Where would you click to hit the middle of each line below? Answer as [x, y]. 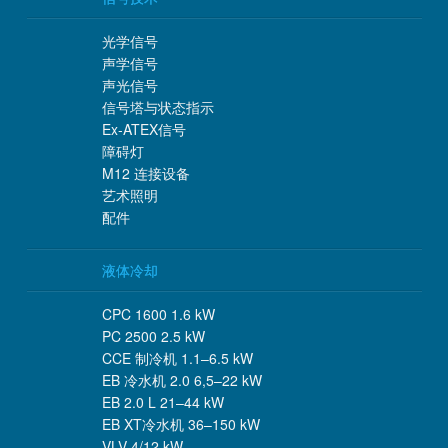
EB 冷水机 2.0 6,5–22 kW [181, 380]
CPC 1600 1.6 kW [158, 314]
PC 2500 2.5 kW [153, 336]
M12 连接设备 [145, 173]
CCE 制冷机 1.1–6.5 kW [177, 358]
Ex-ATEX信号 [143, 129]
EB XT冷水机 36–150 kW [180, 424]
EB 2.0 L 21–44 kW [162, 402]
